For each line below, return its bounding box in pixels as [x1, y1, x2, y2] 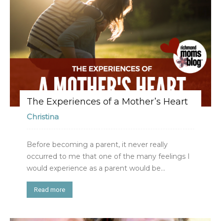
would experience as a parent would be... [27, 163, 165, 173]
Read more [34, 185, 65, 193]
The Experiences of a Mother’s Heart [27, 96, 188, 107]
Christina [27, 111, 59, 121]
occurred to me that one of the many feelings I [27, 151, 190, 161]
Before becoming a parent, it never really [27, 140, 168, 149]
